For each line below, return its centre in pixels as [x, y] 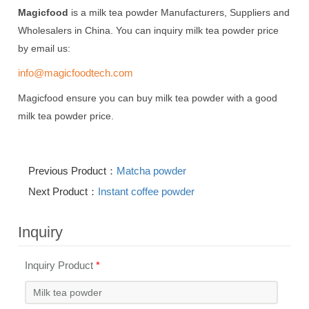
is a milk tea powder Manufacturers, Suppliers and [179, 12]
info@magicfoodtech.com [76, 72]
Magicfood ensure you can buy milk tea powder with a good [148, 98]
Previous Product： [73, 170]
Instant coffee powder [147, 191]
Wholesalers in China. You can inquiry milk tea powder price [149, 30]
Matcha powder [152, 170]
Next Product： [63, 191]
